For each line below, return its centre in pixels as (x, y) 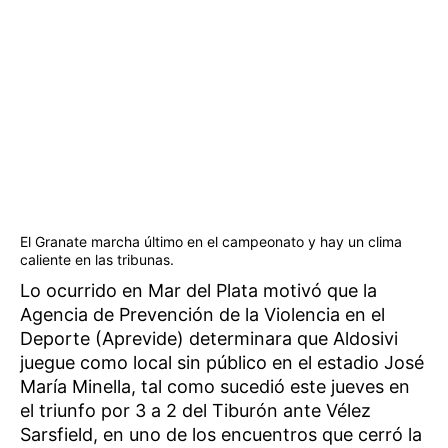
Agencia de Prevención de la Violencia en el (202, 314)
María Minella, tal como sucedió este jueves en (215, 386)
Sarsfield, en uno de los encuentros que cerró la (221, 434)
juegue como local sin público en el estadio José (222, 362)
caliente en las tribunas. (97, 259)
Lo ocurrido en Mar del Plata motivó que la (198, 290)
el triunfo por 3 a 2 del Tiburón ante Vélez (195, 410)
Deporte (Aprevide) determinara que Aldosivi (209, 338)
